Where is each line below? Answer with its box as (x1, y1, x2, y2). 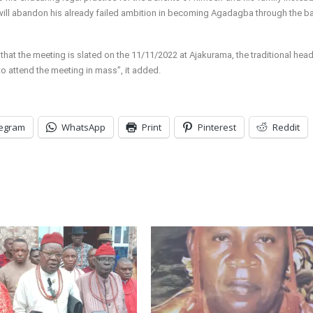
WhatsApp (61, 121, 105, 134)
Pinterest (198, 121, 236, 134)
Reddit (272, 121, 300, 134)
